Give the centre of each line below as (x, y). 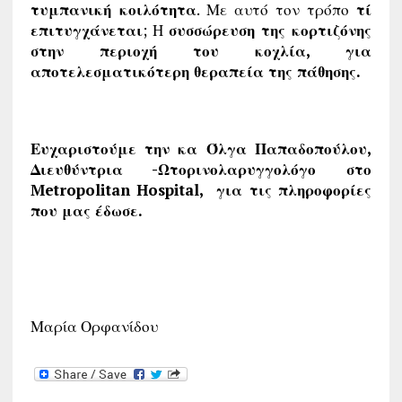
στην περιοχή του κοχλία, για (201, 50)
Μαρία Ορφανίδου (94, 326)
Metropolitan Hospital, (123, 189)
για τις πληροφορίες (294, 189)
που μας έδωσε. (86, 210)
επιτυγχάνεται (86, 30)
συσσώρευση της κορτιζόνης (271, 30)
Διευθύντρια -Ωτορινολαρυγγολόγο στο (201, 169)
